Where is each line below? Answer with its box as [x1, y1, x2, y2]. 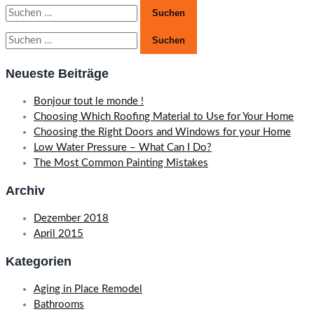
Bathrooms [34, 299, 84, 310]
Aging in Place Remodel [34, 284, 142, 295]
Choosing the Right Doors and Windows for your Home [34, 127, 291, 138]
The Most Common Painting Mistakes [34, 158, 208, 169]
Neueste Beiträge [6, 67, 109, 81]
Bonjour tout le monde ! [34, 96, 144, 107]
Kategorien [6, 254, 71, 269]
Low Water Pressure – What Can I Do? [34, 142, 212, 153]
